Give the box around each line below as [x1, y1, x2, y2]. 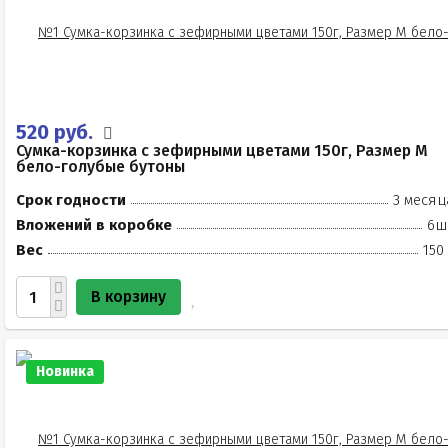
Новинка [36, 363, 94, 380]
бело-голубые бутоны [16, 157, 185, 176]
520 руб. [16, 120, 98, 144]
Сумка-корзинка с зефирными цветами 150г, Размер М [16, 141, 428, 160]
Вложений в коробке [16, 216, 172, 234]
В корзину [91, 287, 166, 306]
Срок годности [16, 191, 126, 209]
